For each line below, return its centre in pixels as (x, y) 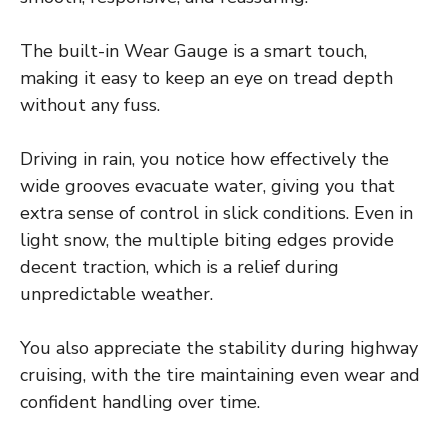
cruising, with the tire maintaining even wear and (220, 375)
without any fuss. (90, 105)
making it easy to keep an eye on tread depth (206, 78)
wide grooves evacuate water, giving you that (207, 186)
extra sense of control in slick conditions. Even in (216, 213)
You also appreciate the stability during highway (219, 348)
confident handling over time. (140, 402)
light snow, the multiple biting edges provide (207, 240)
